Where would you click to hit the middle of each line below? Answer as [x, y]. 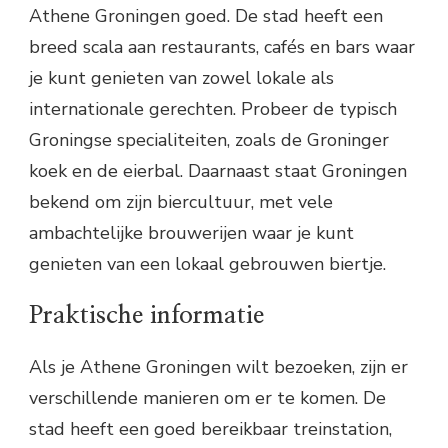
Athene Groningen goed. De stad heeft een [206, 15]
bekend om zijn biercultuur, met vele [181, 201]
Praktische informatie [146, 316]
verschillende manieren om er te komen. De [207, 398]
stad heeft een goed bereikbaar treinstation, [210, 429]
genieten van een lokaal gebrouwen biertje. [207, 263]
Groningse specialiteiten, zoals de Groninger [209, 139]
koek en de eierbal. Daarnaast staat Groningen [218, 170]
